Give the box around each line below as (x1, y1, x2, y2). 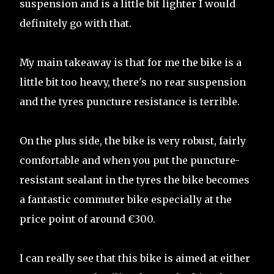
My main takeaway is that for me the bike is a (20, 56, 242, 68)
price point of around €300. (20, 212, 155, 225)
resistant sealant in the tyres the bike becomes (20, 173, 250, 186)
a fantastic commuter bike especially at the (20, 193, 232, 206)
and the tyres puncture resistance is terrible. (20, 95, 240, 108)
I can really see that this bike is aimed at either (20, 251, 250, 264)
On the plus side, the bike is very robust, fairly (20, 134, 246, 147)
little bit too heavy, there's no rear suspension (20, 75, 246, 88)
